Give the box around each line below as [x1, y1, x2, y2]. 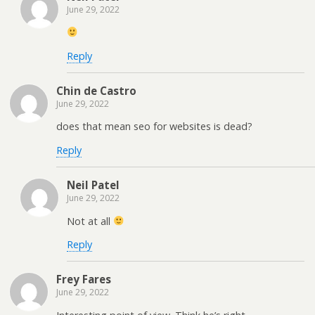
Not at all [67, 214, 113, 228]
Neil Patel [67, 178, 120, 193]
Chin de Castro [56, 84, 136, 98]
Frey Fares [56, 272, 111, 287]
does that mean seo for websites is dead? [56, 120, 252, 134]
